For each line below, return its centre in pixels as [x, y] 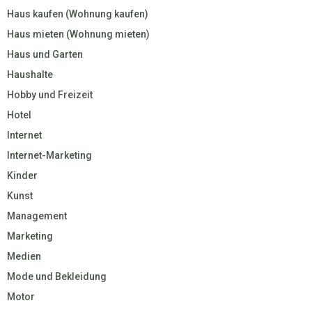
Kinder [22, 175]
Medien [24, 256]
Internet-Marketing [49, 155]
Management [37, 216]
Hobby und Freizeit [50, 94]
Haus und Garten [45, 54]
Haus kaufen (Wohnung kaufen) [78, 14]
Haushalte [30, 74]
